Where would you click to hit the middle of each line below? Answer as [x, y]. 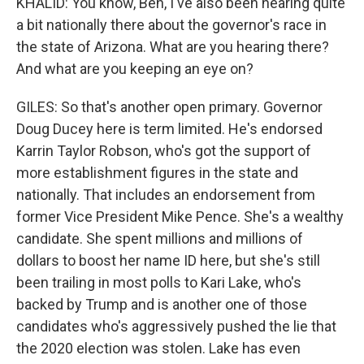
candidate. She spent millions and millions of [160, 238]
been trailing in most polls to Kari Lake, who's [159, 282]
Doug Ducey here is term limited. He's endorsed [169, 129]
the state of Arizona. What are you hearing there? [173, 47]
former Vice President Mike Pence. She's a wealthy [180, 217]
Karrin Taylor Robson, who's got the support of [164, 151]
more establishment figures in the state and [157, 173]
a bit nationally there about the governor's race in [171, 25]
